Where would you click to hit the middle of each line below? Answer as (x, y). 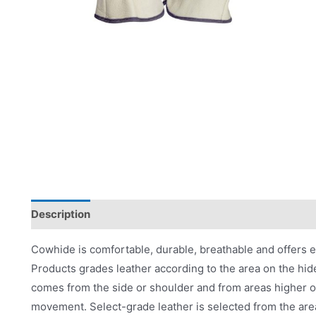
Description (61, 214)
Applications (136, 214)
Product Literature (229, 214)
